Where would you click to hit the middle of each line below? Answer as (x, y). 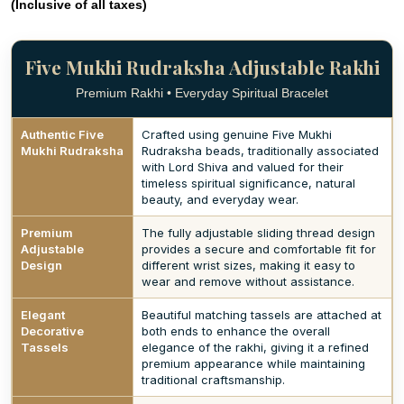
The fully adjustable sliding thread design (258, 233)
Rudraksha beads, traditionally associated (260, 151)
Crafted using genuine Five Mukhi (237, 134)
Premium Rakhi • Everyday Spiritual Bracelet (202, 93)
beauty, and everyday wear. (220, 199)
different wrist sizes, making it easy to (248, 265)
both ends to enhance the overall (236, 331)
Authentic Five (62, 134)
